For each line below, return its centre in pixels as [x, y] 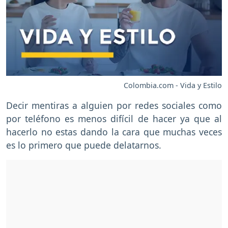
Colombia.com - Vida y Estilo [173, 85]
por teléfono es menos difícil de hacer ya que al [114, 119]
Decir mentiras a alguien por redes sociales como [114, 106]
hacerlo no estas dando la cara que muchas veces [114, 132]
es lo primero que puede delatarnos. [84, 145]
